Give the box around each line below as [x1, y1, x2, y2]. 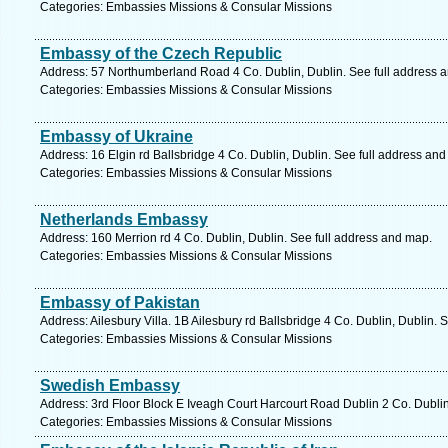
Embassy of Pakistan [40, 294, 200, 311]
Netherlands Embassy [40, 211, 208, 228]
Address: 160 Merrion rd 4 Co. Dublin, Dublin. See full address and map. [40, 231, 432, 245]
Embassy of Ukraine [40, 128, 193, 145]
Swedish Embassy [40, 377, 180, 394]
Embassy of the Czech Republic [40, 45, 282, 62]
